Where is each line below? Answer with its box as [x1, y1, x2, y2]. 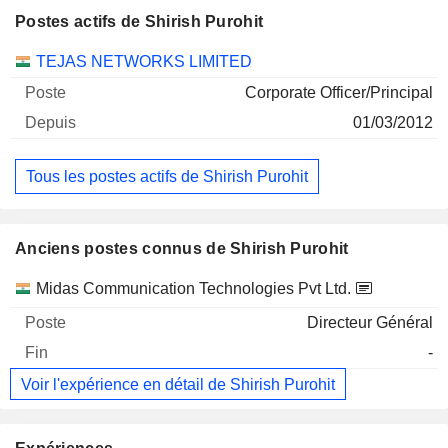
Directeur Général [307, 314, 433, 332]
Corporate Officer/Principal [245, 84, 433, 101]
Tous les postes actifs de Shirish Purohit [26, 167, 308, 185]
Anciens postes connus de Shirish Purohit [15, 240, 349, 258]
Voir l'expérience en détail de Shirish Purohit [21, 375, 335, 393]
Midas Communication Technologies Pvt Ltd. [36, 280, 351, 298]
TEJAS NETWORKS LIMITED [36, 53, 252, 70]
